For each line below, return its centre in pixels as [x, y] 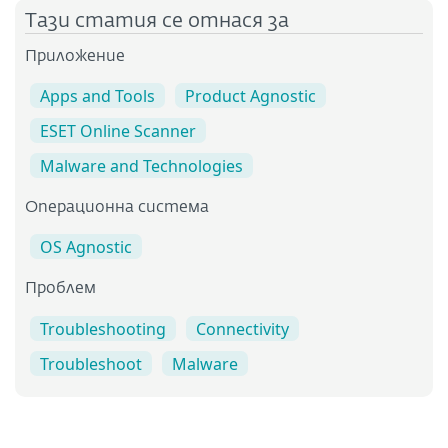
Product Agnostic [250, 96]
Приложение [75, 57]
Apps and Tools [97, 96]
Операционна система [117, 208]
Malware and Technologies [141, 166]
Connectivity [242, 328]
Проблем [60, 289]
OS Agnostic [86, 247]
